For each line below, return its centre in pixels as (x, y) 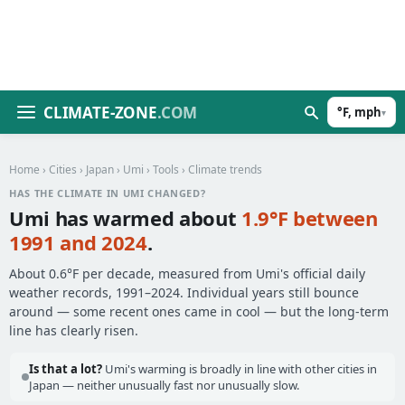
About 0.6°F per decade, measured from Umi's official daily (187, 273)
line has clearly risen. (74, 330)
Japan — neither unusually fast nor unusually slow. (164, 385)
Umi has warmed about (126, 218)
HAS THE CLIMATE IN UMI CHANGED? (108, 193)
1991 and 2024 (78, 242)
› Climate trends (221, 170)
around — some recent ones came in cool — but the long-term (199, 311)
